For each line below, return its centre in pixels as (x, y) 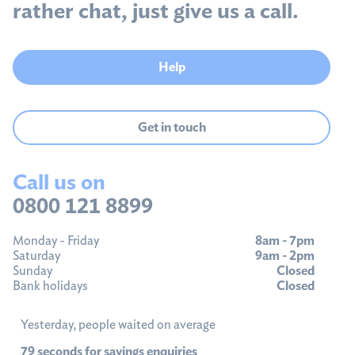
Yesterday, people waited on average (118, 324)
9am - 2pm (285, 255)
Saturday (36, 255)
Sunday (32, 270)
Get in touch (172, 127)
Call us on (59, 181)
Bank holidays (50, 285)
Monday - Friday (56, 240)
